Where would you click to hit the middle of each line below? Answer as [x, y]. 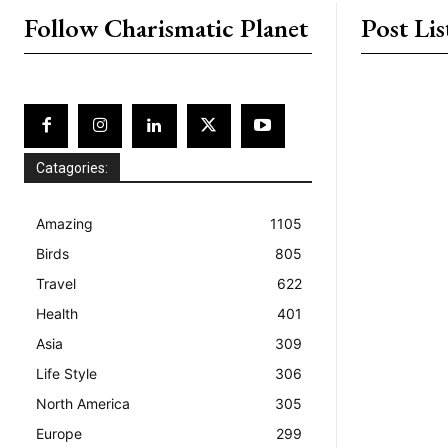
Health [57, 313]
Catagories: [72, 167]
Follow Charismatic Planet [166, 27]
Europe [59, 433]
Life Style [66, 373]
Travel [56, 283]
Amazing [64, 223]
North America [83, 403]
